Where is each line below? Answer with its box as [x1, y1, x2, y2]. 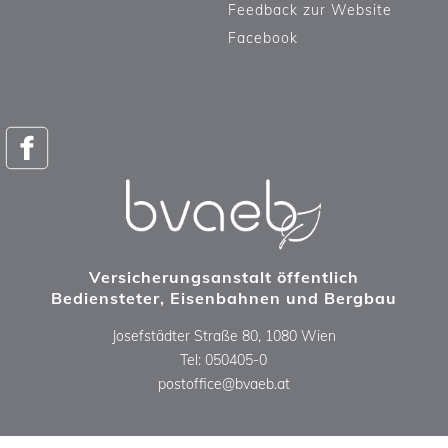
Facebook [228, 29, 299, 47]
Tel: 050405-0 [180, 350, 268, 369]
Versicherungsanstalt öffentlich [88, 266, 359, 287]
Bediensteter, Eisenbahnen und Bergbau [50, 287, 397, 308]
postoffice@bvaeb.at [157, 374, 290, 393]
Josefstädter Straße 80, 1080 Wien [111, 326, 336, 345]
